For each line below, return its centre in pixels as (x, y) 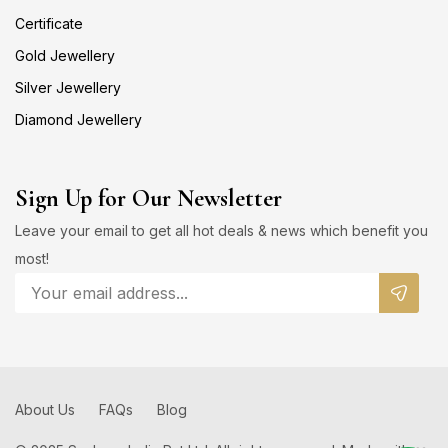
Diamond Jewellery (78, 119)
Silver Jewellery (68, 87)
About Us (45, 409)
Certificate (49, 23)
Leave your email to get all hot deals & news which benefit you (221, 230)
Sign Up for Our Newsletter (148, 198)
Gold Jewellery (65, 55)
